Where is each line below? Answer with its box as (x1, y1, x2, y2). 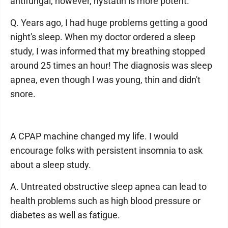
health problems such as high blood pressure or (10, 195, 201, 206)
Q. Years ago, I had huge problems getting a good (10, 17, 208, 28)
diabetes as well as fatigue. (10, 210, 120, 220)
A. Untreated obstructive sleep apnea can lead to (10, 181, 207, 192)
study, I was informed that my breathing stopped (10, 46, 205, 56)
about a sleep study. (10, 159, 91, 170)
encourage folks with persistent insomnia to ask (10, 145, 203, 156)
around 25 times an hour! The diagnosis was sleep (10, 60, 212, 71)
